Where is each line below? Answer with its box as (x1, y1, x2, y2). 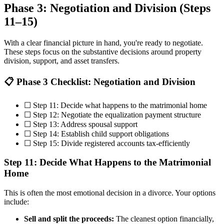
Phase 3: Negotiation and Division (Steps (4, 1, 210, 15)
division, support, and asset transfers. (4, 56, 119, 65)
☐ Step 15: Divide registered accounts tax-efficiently (24, 138, 190, 147)
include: (4, 197, 29, 206)
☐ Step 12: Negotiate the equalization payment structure (24, 110, 201, 119)
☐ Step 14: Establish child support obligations (24, 129, 169, 138)
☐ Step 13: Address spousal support (24, 119, 137, 128)
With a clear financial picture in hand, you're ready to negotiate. (4, 38, 203, 47)
